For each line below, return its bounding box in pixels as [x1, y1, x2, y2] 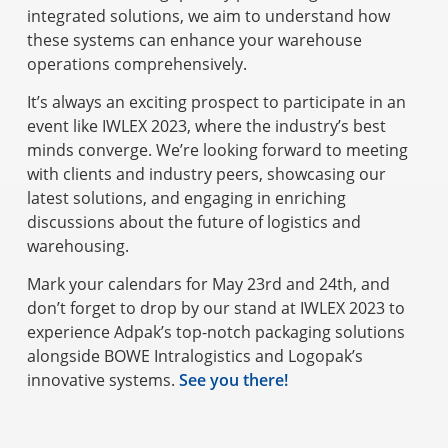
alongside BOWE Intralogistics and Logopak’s [26, 345, 363, 368]
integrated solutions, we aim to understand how [26, 4, 390, 27]
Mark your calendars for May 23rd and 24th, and [26, 273, 390, 296]
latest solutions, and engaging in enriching [26, 186, 346, 209]
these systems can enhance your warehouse [26, 28, 362, 51]
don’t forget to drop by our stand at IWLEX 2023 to [26, 297, 405, 320]
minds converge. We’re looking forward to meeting [26, 138, 408, 161]
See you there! [178, 369, 288, 392]
